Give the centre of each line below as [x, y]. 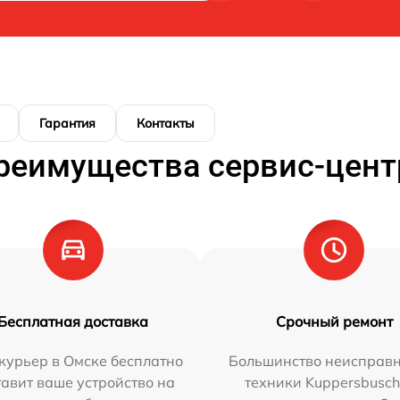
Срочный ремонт [334, 321]
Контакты [166, 123]
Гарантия [67, 123]
